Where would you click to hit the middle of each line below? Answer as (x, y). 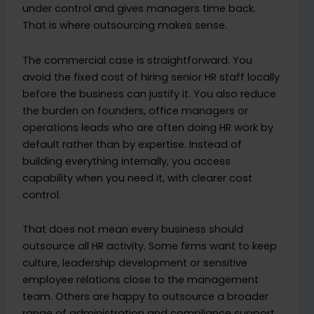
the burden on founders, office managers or (136, 110)
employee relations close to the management (141, 280)
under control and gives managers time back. (139, 9)
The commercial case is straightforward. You (138, 60)
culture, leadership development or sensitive (135, 263)
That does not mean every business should (133, 230)
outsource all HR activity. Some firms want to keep (150, 246)
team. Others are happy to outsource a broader (146, 297)
